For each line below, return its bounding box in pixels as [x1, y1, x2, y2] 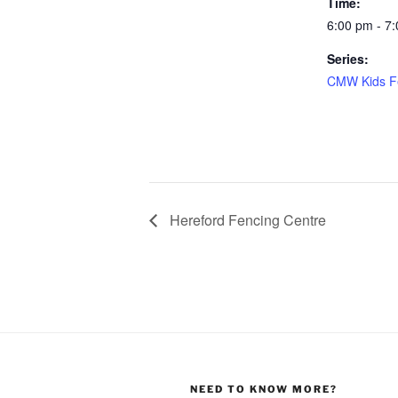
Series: [327, 49, 369, 68]
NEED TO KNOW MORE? [190, 382, 338, 395]
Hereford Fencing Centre [166, 209, 326, 230]
